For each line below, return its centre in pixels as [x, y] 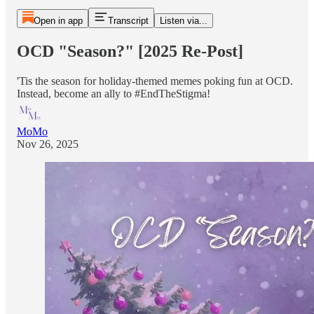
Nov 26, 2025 [48, 144]
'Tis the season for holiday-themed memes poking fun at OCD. [155, 81]
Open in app [58, 21]
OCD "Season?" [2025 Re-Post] [130, 51]
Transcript [128, 21]
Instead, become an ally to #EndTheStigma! [114, 93]
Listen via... [183, 21]
